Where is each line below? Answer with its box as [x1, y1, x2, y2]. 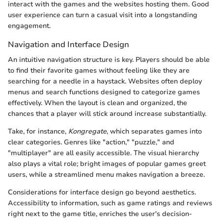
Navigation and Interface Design [8, 38, 129, 50]
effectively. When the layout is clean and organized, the [8, 98, 187, 108]
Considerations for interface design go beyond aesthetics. [8, 188, 196, 197]
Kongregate [68, 127, 107, 137]
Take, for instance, [8, 127, 68, 137]
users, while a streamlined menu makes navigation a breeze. [8, 170, 205, 180]
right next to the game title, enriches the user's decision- [8, 209, 192, 219]
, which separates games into [107, 127, 202, 137]
